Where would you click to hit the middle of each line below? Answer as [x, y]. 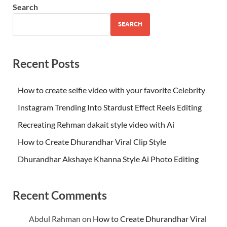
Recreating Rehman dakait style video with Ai [96, 124]
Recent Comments [60, 195]
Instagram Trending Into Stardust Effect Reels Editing [110, 107]
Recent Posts [46, 63]
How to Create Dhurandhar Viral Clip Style [92, 141]
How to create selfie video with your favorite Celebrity [111, 90]
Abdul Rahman [55, 219]
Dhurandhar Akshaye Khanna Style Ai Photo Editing [108, 159]
